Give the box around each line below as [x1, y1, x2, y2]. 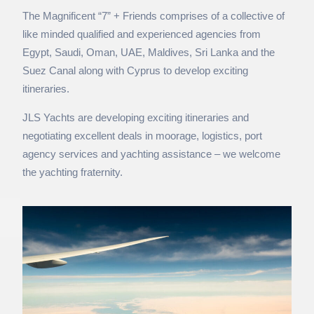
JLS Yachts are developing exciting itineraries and [22, 111, 249, 124]
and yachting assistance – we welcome [98, 148, 280, 161]
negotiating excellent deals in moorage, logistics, [22, 130, 245, 142]
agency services [22, 148, 98, 161]
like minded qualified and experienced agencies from [22, 28, 261, 41]
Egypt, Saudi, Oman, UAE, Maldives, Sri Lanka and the [22, 46, 275, 59]
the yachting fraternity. [22, 166, 123, 179]
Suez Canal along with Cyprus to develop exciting [22, 64, 248, 77]
